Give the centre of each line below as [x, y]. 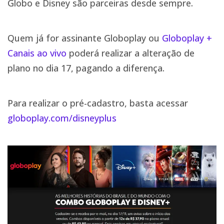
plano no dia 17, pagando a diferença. [86, 68]
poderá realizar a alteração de [130, 53]
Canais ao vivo [37, 53]
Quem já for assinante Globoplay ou [85, 38]
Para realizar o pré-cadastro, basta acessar [98, 103]
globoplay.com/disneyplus [62, 118]
